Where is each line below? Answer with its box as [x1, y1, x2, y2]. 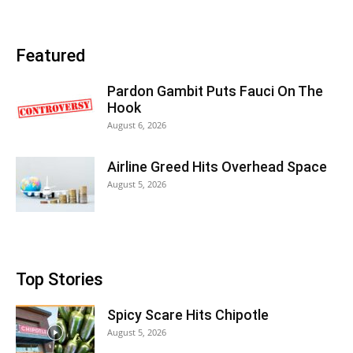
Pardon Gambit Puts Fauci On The [107, 83, 323, 99]
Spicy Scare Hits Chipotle [107, 307, 269, 323]
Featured [16, 46, 85, 65]
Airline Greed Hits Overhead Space [107, 158, 327, 175]
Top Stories [16, 269, 103, 289]
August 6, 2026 [107, 119, 166, 131]
